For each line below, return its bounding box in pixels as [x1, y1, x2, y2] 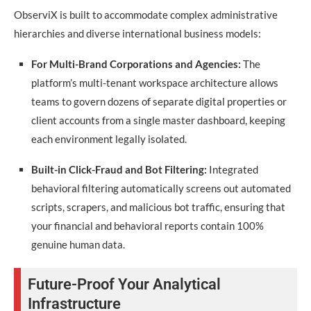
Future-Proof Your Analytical [28, 276, 221, 293]
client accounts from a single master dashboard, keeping [31, 114, 285, 126]
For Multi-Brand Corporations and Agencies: [31, 58, 241, 70]
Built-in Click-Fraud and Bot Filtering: [31, 163, 207, 176]
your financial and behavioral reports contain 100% [31, 219, 264, 232]
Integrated [207, 163, 258, 176]
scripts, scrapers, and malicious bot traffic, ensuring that [31, 201, 285, 213]
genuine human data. [31, 238, 125, 251]
